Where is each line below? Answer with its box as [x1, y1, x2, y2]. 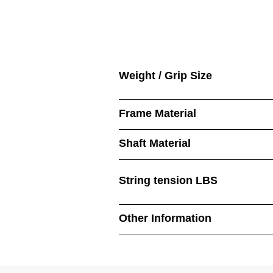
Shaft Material [119, 137, 191, 149]
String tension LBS [119, 174, 218, 186]
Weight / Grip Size [119, 69, 212, 82]
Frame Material [119, 107, 196, 119]
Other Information [119, 212, 211, 224]
